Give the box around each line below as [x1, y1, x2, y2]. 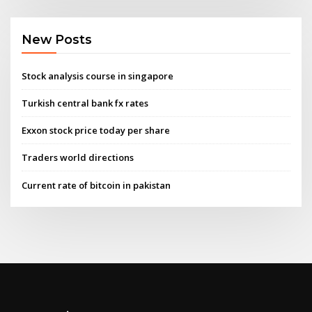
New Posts [22, 32, 93, 47]
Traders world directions [22, 151, 134, 164]
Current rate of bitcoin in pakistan [22, 178, 171, 192]
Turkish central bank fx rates [22, 96, 149, 109]
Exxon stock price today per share [22, 124, 171, 137]
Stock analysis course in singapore [22, 69, 174, 82]
